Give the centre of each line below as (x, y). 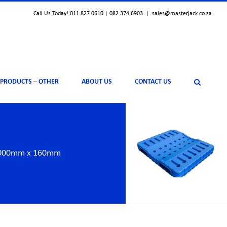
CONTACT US (153, 82)
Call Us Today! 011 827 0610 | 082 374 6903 (88, 14)
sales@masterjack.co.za (182, 14)
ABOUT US (97, 82)
